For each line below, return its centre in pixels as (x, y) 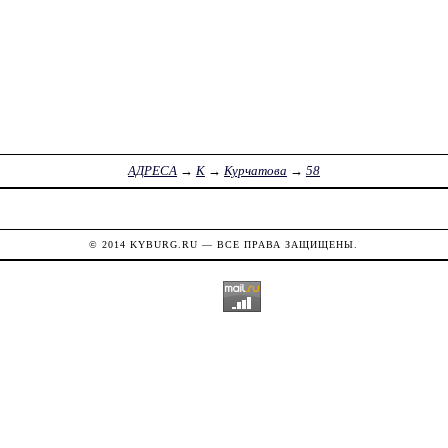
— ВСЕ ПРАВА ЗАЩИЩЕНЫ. (278, 244)
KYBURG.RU (164, 244)
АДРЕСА (152, 171)
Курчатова (255, 171)
